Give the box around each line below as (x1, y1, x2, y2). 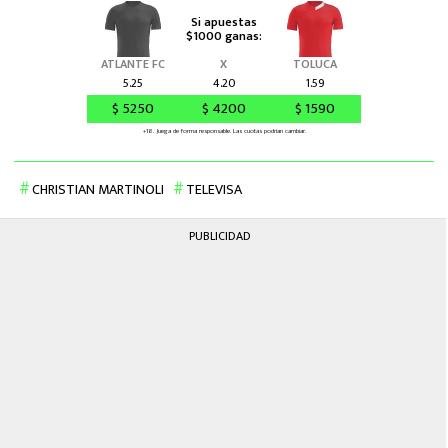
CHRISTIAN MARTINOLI (32, 178, 164, 202)
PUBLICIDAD (189, 226, 251, 247)
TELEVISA (186, 178, 242, 202)
